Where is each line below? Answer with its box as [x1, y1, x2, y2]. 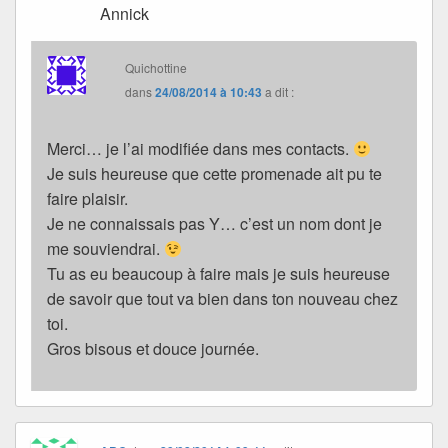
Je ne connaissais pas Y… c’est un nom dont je [47, 212, 382, 236]
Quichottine [125, 59, 188, 77]
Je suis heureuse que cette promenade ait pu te [47, 162, 382, 186]
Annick [100, 2, 150, 26]
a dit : [265, 83, 295, 101]
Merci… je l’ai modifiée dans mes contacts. [47, 137, 353, 161]
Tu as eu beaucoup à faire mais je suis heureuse [47, 262, 390, 286]
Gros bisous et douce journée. [47, 337, 259, 361]
